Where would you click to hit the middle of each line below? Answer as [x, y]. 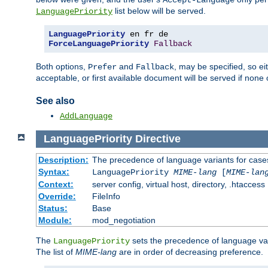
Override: [57, 196]
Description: [63, 159]
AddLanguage [86, 116]
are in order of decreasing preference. [190, 252]
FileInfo [106, 196]
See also [55, 100]
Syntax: [54, 171]
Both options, [62, 67]
